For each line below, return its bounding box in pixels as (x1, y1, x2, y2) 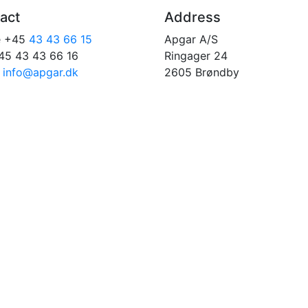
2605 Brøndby (164, 65, 239, 79)
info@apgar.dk (3, 65, 78, 79)
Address (164, 8, 221, 25)
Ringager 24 (164, 48, 228, 63)
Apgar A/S (164, 32, 218, 46)
